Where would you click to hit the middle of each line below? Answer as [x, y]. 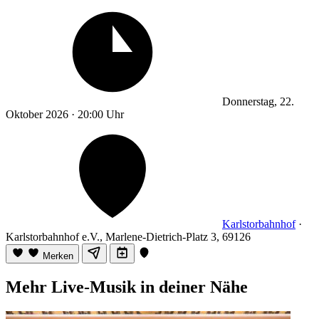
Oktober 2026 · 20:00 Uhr [65, 114]
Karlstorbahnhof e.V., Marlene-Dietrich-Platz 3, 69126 [128, 236]
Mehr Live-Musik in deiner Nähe [127, 287]
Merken [58, 256]
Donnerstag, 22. [258, 101]
